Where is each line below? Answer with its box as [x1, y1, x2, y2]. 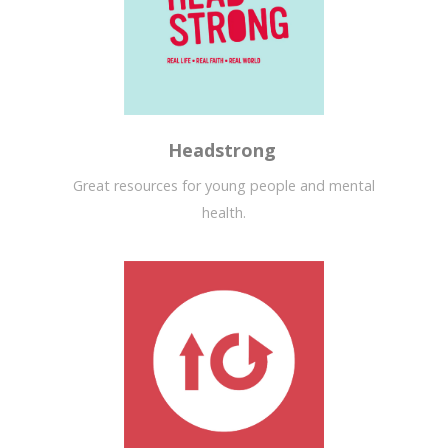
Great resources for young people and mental [73, 176, 375, 196]
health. [202, 203, 246, 223]
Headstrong [167, 138, 281, 163]
